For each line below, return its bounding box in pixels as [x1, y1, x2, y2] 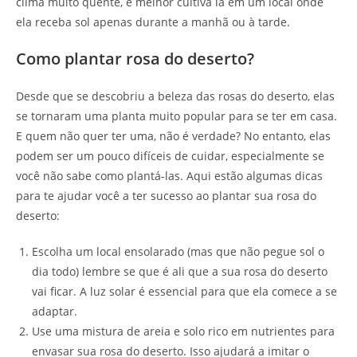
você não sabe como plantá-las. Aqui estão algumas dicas [16, 167, 323, 183]
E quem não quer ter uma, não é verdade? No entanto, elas [16, 127, 331, 143]
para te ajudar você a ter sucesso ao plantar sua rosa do [16, 187, 316, 203]
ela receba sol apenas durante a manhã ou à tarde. [16, 14, 290, 29]
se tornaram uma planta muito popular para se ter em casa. [16, 108, 337, 124]
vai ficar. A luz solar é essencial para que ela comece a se [32, 283, 337, 299]
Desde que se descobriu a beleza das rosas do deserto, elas [16, 88, 335, 104]
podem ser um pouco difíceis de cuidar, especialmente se [16, 147, 324, 163]
